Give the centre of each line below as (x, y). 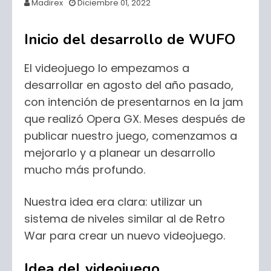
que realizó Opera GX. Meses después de (135, 119)
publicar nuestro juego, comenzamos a (131, 136)
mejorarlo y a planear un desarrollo (120, 153)
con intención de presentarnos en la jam (134, 102)
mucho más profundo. (85, 170)
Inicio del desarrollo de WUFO (130, 39)
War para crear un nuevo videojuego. (125, 236)
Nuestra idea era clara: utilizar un (113, 202)
